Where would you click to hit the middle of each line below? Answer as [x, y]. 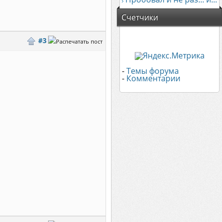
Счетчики [140, 17]
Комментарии [153, 78]
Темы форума [153, 71]
